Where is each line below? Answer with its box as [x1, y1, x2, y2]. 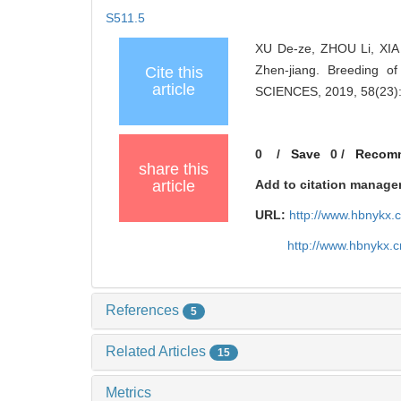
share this [139, 160, 209, 179]
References [106, 303, 183, 319]
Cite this [144, 64, 203, 82]
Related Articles [106, 343, 209, 359]
